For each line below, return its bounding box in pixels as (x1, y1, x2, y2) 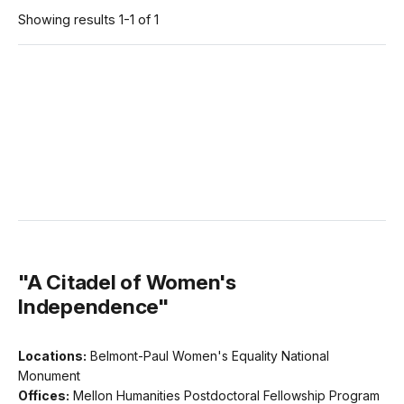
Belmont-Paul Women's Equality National (90, 347, 329, 363)
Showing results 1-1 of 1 (18, 11, 159, 27)
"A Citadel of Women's (18, 269, 236, 294)
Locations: (18, 347, 87, 363)
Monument (18, 367, 80, 383)
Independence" (18, 293, 169, 318)
